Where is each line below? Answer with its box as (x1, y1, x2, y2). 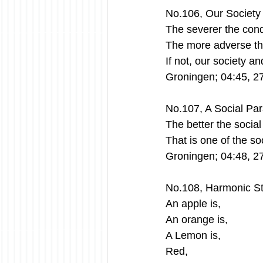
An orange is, (166, 213, 228, 225)
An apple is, (166, 197, 221, 210)
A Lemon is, (166, 229, 221, 241)
